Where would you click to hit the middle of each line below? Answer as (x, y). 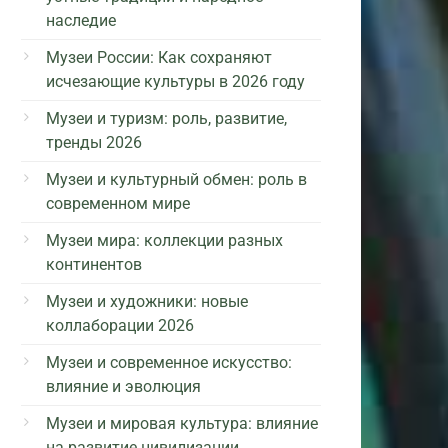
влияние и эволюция (123, 386)
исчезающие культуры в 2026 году (175, 81)
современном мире (118, 203)
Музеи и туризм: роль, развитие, (166, 118)
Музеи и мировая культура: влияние (182, 423)
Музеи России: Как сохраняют (159, 57)
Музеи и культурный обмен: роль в (176, 179)
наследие (81, 20)
